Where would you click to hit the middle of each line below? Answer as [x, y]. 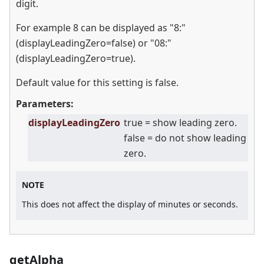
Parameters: [45, 104]
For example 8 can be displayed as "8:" [101, 28]
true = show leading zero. [180, 123]
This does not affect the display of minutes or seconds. [130, 204]
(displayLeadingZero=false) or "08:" [94, 43]
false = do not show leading [185, 138]
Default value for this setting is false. [97, 83]
